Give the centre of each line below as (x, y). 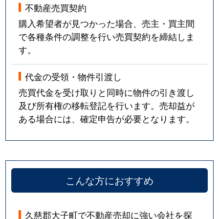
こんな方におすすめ (109, 180)
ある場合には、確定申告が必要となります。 (107, 119)
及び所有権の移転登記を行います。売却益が (107, 105)
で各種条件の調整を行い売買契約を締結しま (107, 36)
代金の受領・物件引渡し (74, 77)
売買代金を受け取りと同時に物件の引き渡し (107, 92)
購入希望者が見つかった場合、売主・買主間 (107, 23)
